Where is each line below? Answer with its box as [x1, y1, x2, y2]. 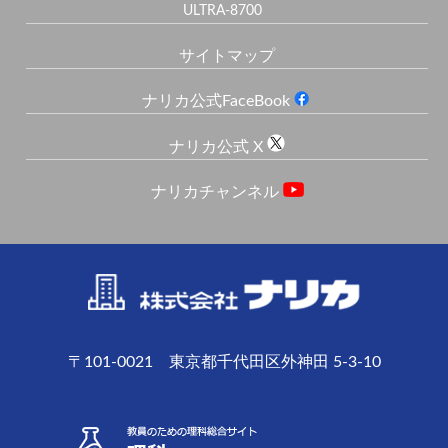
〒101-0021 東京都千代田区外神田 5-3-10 [67, 354, 381, 370]
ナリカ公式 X [169, 139, 268, 155]
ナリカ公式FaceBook [142, 93, 295, 109]
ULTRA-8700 [182, 4, 262, 18]
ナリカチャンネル [150, 184, 283, 200]
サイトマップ [179, 48, 276, 64]
